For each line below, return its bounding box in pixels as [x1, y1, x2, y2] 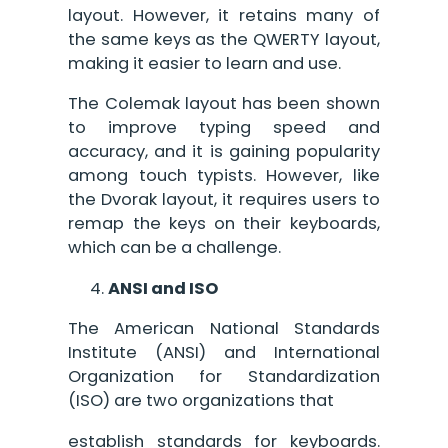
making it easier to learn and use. [68, 51, 342, 75]
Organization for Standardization [68, 365, 380, 389]
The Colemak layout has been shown [68, 92, 380, 116]
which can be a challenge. [68, 236, 282, 260]
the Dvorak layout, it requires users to [68, 188, 380, 212]
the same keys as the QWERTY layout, [68, 27, 380, 51]
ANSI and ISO [108, 276, 219, 300]
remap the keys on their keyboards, [68, 212, 380, 236]
